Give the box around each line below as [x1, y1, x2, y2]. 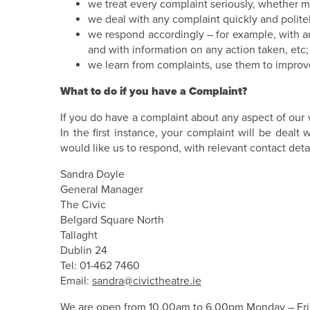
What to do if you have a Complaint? [60, 84, 247, 98]
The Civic [60, 198, 106, 212]
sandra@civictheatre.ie [92, 274, 201, 288]
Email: [60, 274, 92, 288]
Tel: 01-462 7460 [60, 259, 140, 273]
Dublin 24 [60, 244, 107, 257]
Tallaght [60, 228, 98, 242]
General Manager [60, 183, 143, 197]
